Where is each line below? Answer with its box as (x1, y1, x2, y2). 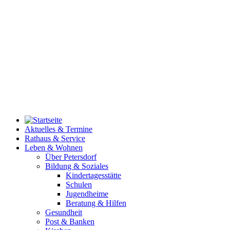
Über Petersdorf (45, 152, 97, 162)
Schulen (66, 180, 92, 189)
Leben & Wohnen (25, 143, 83, 152)
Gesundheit (45, 208, 82, 217)
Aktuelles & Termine (25, 125, 92, 134)
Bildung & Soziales (45, 162, 108, 171)
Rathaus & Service (25, 134, 85, 143)
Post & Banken (45, 217, 94, 226)
